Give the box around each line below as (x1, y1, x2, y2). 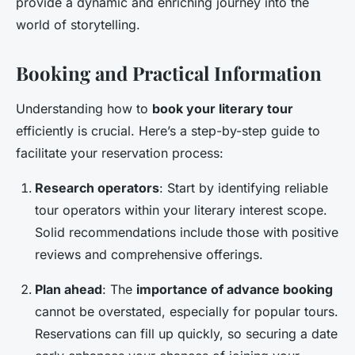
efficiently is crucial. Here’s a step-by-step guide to (16, 123, 320, 139)
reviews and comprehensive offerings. (35, 246, 263, 263)
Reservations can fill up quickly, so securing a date (35, 326, 338, 342)
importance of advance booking (136, 281, 333, 298)
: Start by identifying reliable (159, 180, 328, 197)
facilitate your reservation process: (16, 145, 223, 162)
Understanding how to (16, 101, 152, 117)
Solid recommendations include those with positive (35, 224, 338, 241)
